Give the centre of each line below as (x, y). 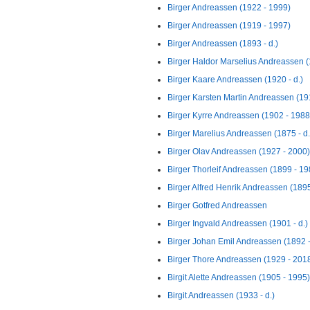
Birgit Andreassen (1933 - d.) (221, 295)
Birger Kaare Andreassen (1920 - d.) (235, 80)
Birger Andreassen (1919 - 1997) (229, 26)
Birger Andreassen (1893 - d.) (223, 44)
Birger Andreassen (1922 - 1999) (229, 8)
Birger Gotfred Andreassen (217, 206)
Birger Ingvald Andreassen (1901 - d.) (238, 224)
